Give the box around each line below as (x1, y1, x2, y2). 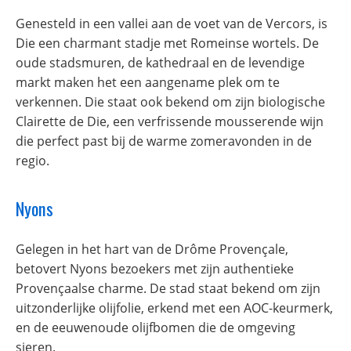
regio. (16, 152, 49, 170)
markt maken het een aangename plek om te (16, 74, 280, 92)
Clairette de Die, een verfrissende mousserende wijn (16, 113, 324, 131)
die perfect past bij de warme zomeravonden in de (16, 132, 312, 150)
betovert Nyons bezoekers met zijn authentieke (16, 259, 294, 277)
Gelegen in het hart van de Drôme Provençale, (16, 240, 288, 258)
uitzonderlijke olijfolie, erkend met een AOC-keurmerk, (16, 299, 333, 317)
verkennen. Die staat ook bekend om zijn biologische (16, 93, 325, 111)
